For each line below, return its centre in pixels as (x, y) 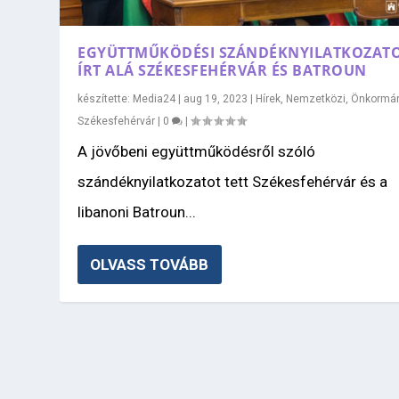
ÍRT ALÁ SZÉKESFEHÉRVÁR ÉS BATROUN (222, 70)
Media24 (155, 98)
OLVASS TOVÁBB (150, 264)
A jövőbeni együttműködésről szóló (197, 151)
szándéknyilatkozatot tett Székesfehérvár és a (233, 181)
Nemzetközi (316, 98)
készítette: (106, 98)
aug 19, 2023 (216, 98)
